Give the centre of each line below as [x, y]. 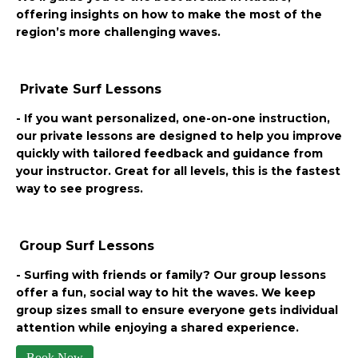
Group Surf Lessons [87, 246]
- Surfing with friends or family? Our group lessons [171, 275]
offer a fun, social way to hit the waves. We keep [166, 293]
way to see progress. [80, 189]
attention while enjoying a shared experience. [157, 328]
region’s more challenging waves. [118, 32]
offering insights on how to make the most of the [169, 15]
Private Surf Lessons [89, 89]
